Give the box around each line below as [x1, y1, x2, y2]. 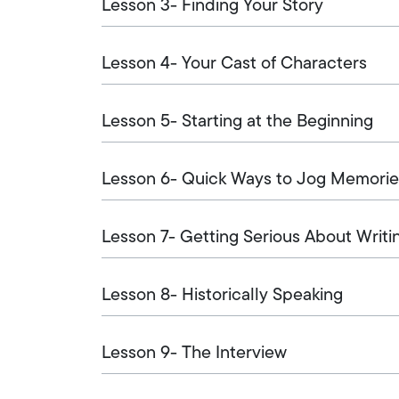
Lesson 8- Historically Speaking [102, 286, 343, 305]
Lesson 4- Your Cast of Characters [102, 54, 367, 73]
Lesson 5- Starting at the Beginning [102, 112, 373, 131]
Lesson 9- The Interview [102, 344, 287, 362]
